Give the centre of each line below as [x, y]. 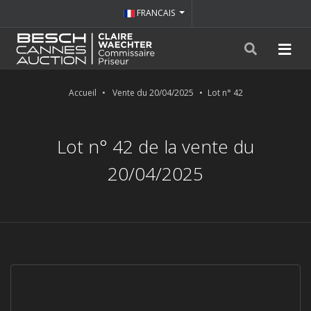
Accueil [82, 93]
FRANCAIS [156, 13]
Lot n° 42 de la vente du [155, 146]
